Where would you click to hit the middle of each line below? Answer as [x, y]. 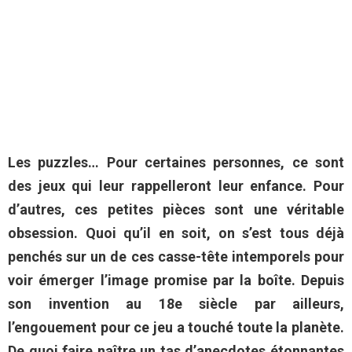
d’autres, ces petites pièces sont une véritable [176, 209]
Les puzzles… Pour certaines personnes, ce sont [176, 162]
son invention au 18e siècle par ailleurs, [176, 303]
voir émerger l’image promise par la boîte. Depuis [176, 280]
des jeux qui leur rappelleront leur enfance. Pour [176, 185]
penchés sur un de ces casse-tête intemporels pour [176, 256]
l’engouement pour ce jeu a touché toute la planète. [176, 327]
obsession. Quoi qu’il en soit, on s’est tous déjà [176, 233]
